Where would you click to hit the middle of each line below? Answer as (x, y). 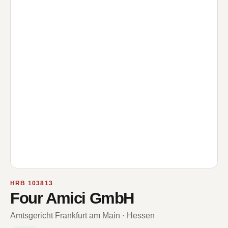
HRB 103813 (32, 183)
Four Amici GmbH (72, 198)
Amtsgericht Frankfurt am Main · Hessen (82, 216)
